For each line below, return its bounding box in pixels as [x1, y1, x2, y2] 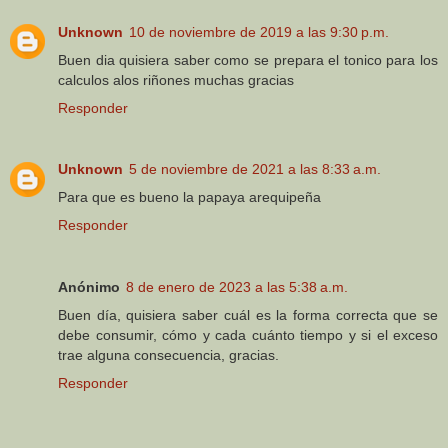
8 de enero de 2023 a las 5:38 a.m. [126, 279, 348, 296]
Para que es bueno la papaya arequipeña [58, 189, 321, 206]
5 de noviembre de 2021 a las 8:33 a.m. [129, 161, 381, 178]
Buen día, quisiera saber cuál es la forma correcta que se [58, 307, 438, 324]
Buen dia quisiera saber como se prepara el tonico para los [58, 51, 438, 68]
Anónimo [58, 279, 120, 296]
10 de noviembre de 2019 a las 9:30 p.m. [129, 23, 389, 40]
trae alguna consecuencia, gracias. [58, 347, 279, 364]
